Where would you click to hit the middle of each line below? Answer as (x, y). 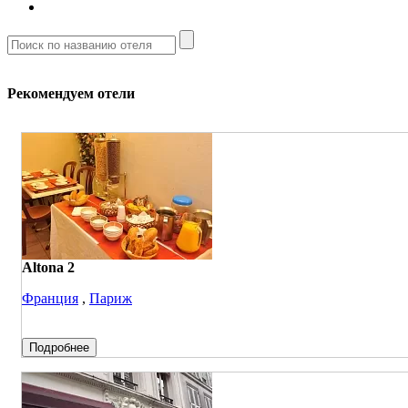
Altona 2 (48, 268)
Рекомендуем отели (71, 94)
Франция (50, 299)
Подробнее (59, 348)
